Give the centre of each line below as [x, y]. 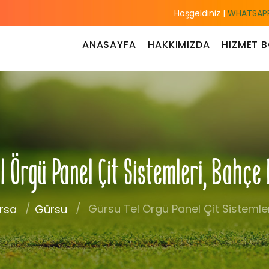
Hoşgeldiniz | [200, 13]
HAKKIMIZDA [179, 44]
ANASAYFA [109, 44]
